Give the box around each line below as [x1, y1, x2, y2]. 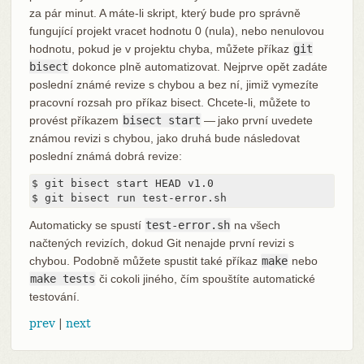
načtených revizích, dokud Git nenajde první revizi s [28, 236, 294, 249]
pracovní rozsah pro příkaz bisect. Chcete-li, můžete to [28, 95, 310, 109]
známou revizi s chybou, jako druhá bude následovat [28, 131, 300, 145]
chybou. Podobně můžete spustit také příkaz [28, 253, 261, 267]
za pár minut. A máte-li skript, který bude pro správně [28, 6, 301, 19]
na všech [230, 218, 280, 232]
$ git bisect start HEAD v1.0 [31, 176, 214, 189]
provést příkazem [28, 113, 122, 127]
